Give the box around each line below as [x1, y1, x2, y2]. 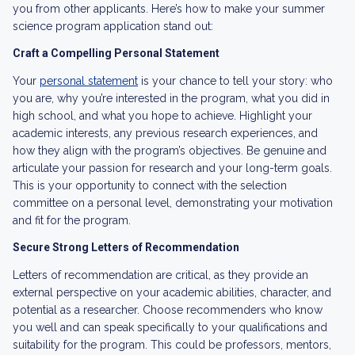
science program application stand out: [13, 20, 213, 32]
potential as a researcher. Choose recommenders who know [13, 303, 323, 316]
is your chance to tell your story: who [138, 74, 333, 87]
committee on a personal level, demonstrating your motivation [13, 197, 333, 209]
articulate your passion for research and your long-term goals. [13, 162, 332, 174]
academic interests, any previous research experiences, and [13, 127, 318, 139]
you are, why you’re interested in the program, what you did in [13, 92, 330, 105]
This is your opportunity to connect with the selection [13, 179, 287, 192]
